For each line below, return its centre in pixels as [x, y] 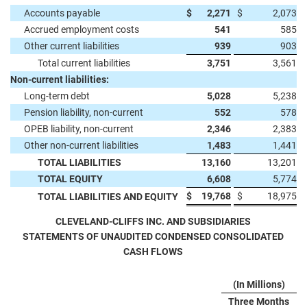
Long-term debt [57, 96]
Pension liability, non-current [84, 112]
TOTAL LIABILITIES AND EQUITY [108, 197]
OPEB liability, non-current [79, 129]
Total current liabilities [84, 63]
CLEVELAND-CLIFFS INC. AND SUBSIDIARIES [153, 221]
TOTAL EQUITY [70, 179]
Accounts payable [62, 13]
